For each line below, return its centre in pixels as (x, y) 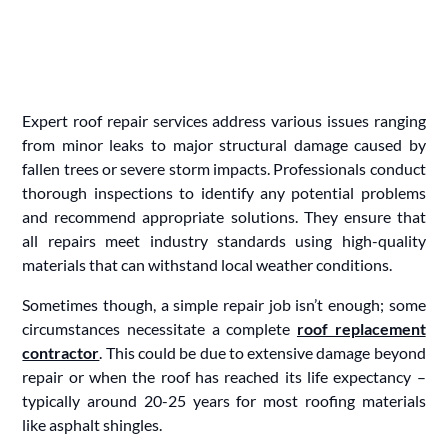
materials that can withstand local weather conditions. (207, 264)
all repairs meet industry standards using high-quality (224, 240)
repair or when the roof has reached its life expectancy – (224, 376)
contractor (61, 352)
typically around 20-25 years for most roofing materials (224, 400)
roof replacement (361, 328)
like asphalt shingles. (92, 424)
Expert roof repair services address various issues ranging (224, 120)
